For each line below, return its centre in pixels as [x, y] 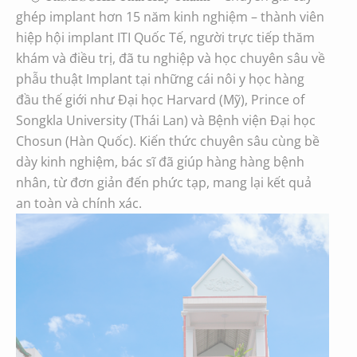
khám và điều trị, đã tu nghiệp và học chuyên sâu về [171, 58]
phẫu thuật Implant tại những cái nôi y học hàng [160, 78]
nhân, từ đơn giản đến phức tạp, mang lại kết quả [164, 182]
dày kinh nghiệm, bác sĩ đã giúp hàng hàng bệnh [160, 161]
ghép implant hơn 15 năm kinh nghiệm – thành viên [170, 16]
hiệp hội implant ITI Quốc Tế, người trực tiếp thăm [165, 37]
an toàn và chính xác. [79, 203]
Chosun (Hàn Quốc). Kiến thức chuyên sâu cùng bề [168, 141]
